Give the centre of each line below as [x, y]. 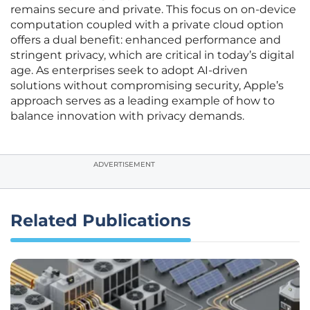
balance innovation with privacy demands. [127, 116]
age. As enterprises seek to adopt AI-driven [129, 71]
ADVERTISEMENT [124, 165]
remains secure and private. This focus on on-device [153, 10]
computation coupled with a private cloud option [147, 25]
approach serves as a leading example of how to [143, 101]
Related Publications [101, 221]
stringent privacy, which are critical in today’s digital [152, 55]
